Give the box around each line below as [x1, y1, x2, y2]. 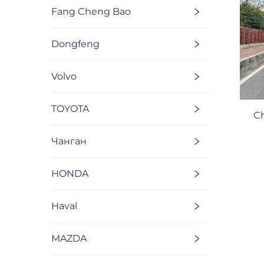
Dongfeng [51, 38, 100, 50]
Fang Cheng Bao [51, 6, 131, 18]
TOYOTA [51, 103, 89, 115]
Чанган [51, 136, 87, 147]
